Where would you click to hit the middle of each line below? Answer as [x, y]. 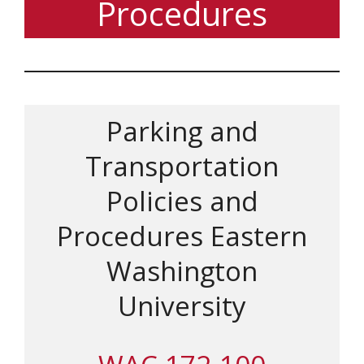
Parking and [182, 132]
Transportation [182, 167]
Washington [182, 271]
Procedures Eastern [182, 236]
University [182, 306]
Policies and [182, 201]
